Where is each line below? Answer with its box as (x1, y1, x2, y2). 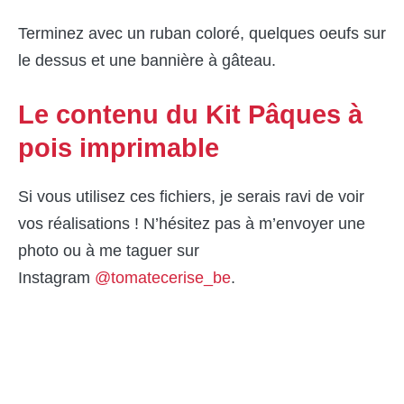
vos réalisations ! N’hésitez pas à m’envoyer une (18, 215, 365, 234)
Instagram (18, 269, 95, 288)
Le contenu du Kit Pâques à (18, 100, 363, 130)
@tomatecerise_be (95, 269, 231, 288)
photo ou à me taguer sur (18, 242, 199, 261)
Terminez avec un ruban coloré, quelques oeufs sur (18, 24, 386, 43)
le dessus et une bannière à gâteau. (18, 51, 276, 70)
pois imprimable (18, 133, 226, 163)
